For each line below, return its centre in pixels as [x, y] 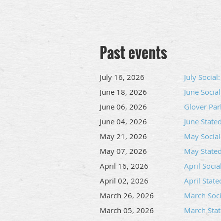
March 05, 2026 [127, 210]
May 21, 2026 [123, 136]
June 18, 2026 [123, 92]
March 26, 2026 [127, 195]
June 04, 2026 [123, 121]
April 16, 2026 [124, 166]
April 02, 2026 [124, 181]
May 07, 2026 [123, 151]
